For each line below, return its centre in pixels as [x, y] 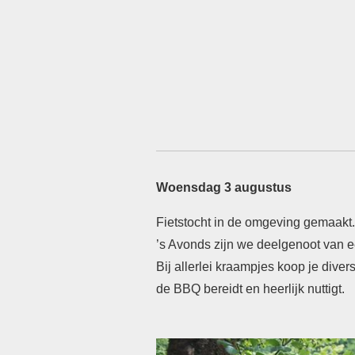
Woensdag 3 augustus [224, 187]
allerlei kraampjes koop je [248, 266]
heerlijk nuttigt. [304, 288]
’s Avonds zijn [197, 244]
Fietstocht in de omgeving [230, 222]
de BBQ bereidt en [210, 288]
